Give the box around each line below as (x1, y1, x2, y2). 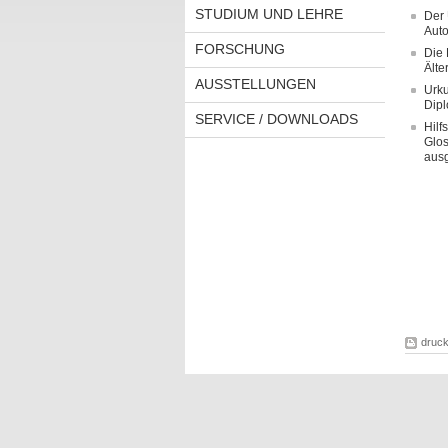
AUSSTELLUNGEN (194, 76, 316, 92)
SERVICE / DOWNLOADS (194, 111, 358, 127)
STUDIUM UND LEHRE (194, 6, 343, 22)
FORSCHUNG (194, 41, 285, 57)
